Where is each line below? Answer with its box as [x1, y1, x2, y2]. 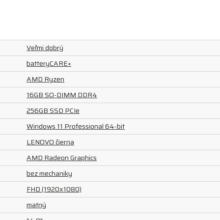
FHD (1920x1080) [27, 184, 82, 194]
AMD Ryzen [27, 74, 64, 84]
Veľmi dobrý [27, 42, 63, 53]
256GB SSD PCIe [27, 105, 80, 116]
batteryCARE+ [27, 58, 71, 69]
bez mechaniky [27, 168, 72, 179]
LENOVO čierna [27, 137, 74, 147]
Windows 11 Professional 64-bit [27, 121, 125, 132]
